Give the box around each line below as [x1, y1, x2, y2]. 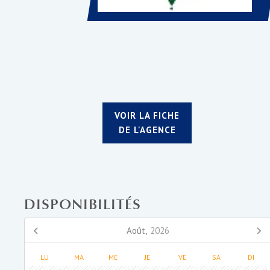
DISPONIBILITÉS [24, 195, 141, 214]
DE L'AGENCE [118, 124, 176, 136]
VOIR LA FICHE [115, 110, 180, 122]
